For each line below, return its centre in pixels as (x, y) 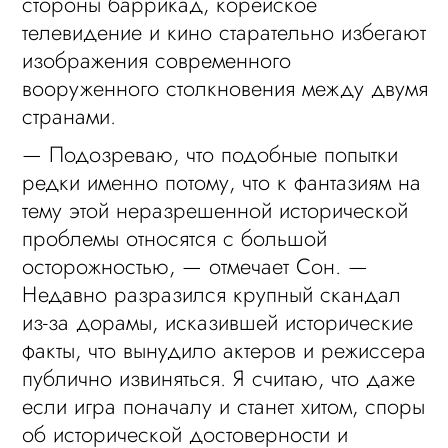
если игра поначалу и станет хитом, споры (224, 406)
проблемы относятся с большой (175, 238)
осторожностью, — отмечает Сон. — (195, 266)
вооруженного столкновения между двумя (225, 88)
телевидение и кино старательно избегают (224, 32)
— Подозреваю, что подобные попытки (210, 154)
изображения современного (157, 60)
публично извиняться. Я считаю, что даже (219, 378)
